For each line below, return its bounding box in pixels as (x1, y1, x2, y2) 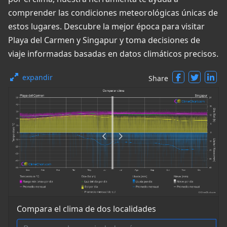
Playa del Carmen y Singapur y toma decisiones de (8, 34, 200, 46)
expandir (22, 72, 53, 82)
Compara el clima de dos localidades (17, 203, 156, 215)
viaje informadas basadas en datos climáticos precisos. (8, 48, 218, 59)
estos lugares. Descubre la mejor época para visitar (8, 21, 205, 32)
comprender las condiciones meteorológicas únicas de (8, 7, 218, 18)
